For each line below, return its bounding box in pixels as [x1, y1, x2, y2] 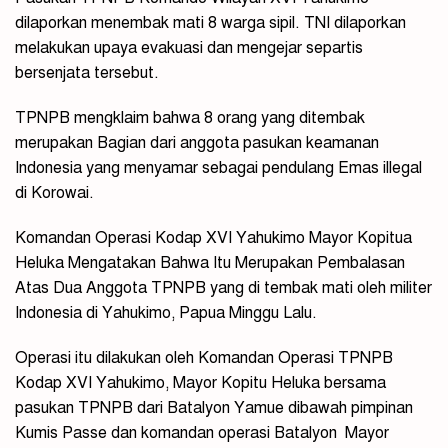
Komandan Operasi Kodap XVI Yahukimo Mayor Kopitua [15, 227, 412, 248]
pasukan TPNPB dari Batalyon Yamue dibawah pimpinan [15, 397, 413, 418]
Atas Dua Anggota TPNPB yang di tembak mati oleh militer [15, 277, 432, 298]
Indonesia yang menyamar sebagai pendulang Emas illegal [15, 157, 422, 178]
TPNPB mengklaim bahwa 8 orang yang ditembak [15, 107, 365, 128]
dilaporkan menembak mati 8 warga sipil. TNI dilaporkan [15, 12, 406, 33]
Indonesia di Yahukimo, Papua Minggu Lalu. [15, 302, 317, 323]
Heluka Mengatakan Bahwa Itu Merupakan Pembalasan [15, 252, 405, 273]
